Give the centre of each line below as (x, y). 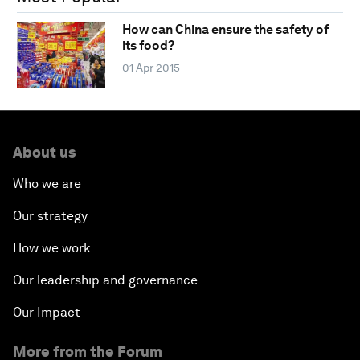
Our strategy (50, 215)
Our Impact (47, 312)
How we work (52, 247)
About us (44, 152)
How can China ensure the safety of (225, 30)
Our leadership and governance (105, 280)
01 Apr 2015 (151, 68)
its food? (148, 46)
